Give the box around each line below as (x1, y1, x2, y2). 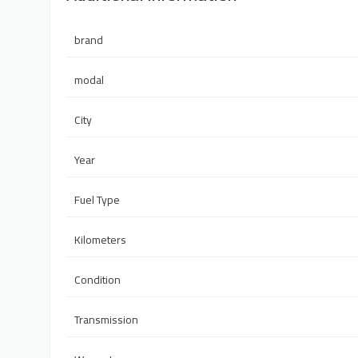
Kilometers (74, 229, 126, 251)
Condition (74, 269, 121, 291)
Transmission (74, 309, 138, 331)
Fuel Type (74, 189, 120, 211)
